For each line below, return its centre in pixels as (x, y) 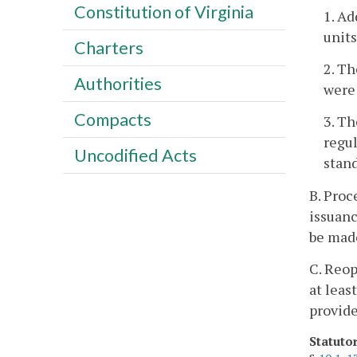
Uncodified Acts (135, 155)
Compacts (112, 119)
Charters (108, 47)
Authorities (118, 83)
